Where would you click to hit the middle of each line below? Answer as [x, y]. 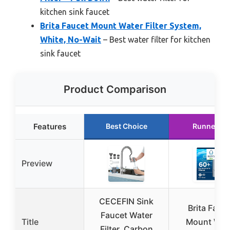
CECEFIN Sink [126, 202]
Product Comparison [115, 90]
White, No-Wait [71, 40]
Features [50, 127]
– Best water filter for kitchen [156, 40]
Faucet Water [126, 215]
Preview [37, 164]
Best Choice [126, 126]
